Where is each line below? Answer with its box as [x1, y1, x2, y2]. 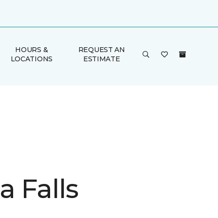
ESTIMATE [83, 54, 120, 63]
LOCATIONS [10, 54, 53, 63]
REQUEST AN [78, 45, 125, 54]
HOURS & [15, 45, 48, 54]
